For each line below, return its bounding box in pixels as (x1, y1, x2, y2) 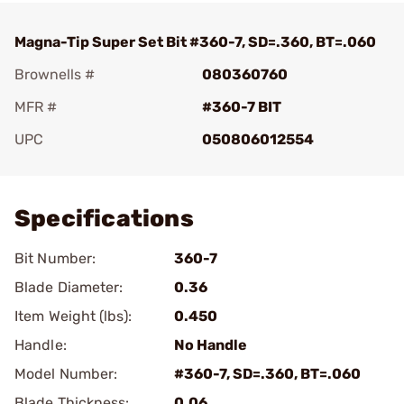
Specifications (14, 205, 194, 233)
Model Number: (14, 365, 118, 382)
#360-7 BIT (202, 98, 281, 115)
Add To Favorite (40, 156, 146, 173)
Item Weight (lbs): (14, 308, 132, 325)
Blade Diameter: (14, 279, 124, 296)
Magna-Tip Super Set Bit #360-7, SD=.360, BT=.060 (14, 33, 376, 50)
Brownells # (14, 66, 95, 83)
